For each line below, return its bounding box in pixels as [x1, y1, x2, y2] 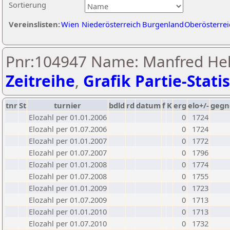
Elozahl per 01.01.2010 [29, 206, 107, 217]
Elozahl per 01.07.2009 [29, 195, 107, 205]
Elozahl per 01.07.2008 [29, 171, 107, 181]
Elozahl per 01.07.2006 [29, 124, 107, 134]
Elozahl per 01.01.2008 [29, 159, 107, 169]
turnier [54, 100, 81, 110]
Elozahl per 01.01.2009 [29, 183, 107, 193]
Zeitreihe [6, 70, 75, 91]
